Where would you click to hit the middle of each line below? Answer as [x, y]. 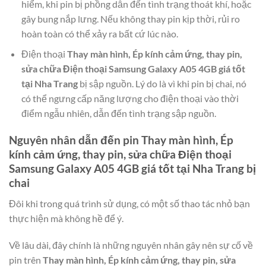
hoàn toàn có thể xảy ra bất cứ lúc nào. [99, 33]
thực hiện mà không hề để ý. [66, 218]
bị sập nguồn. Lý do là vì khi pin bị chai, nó [162, 84]
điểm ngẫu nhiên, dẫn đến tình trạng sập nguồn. [118, 113]
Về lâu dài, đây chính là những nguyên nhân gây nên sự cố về [131, 245]
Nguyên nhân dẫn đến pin [75, 140]
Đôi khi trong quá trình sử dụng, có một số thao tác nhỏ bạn [129, 203]
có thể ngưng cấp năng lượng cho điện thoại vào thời [130, 99]
